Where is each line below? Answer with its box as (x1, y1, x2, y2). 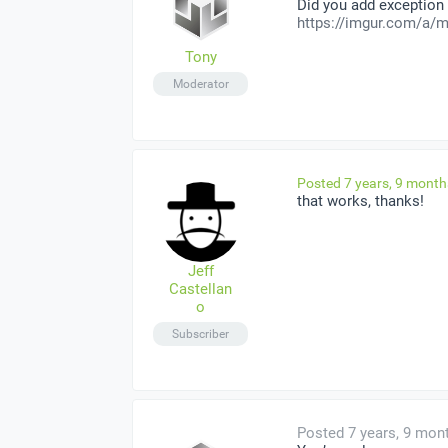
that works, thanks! (297, 191, 424, 210)
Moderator (172, 76, 229, 91)
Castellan (169, 279, 232, 298)
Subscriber (172, 326, 229, 341)
